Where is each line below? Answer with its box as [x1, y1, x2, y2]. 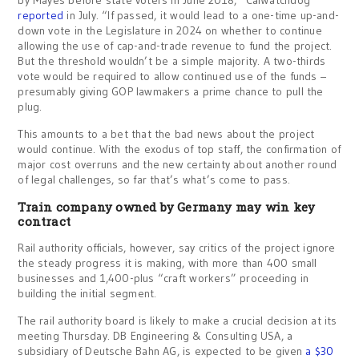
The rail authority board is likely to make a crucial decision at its [18, 313, 337, 328]
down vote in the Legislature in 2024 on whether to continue [18, 23, 322, 38]
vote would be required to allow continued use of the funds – [18, 69, 327, 83]
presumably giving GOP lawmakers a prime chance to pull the [18, 84, 324, 99]
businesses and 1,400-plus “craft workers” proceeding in [18, 271, 309, 285]
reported [18, 8, 67, 22]
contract [18, 213, 71, 229]
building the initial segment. [18, 286, 157, 301]
